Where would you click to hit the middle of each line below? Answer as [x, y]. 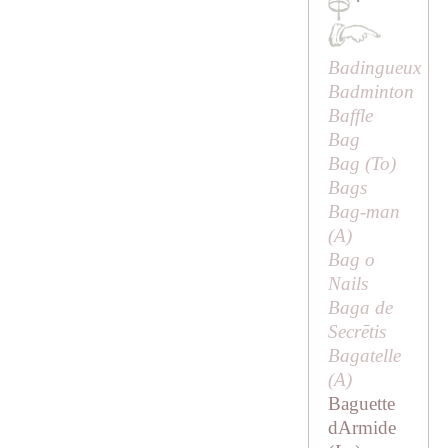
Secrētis [356, 332]
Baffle [350, 116]
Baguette [361, 404]
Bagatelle [364, 356]
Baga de [360, 308]
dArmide [361, 428]
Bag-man [363, 212]
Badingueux [374, 68]
